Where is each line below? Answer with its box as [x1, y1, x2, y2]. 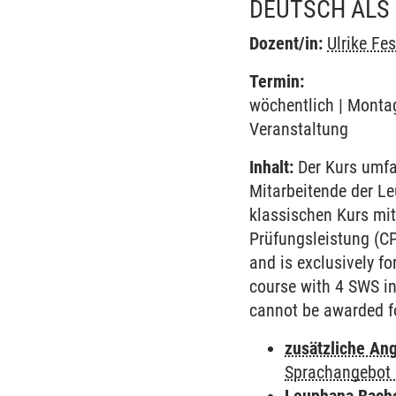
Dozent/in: [249, 33, 324, 54]
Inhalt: [249, 156, 294, 178]
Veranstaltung [249, 118, 349, 140]
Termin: [249, 71, 305, 92]
